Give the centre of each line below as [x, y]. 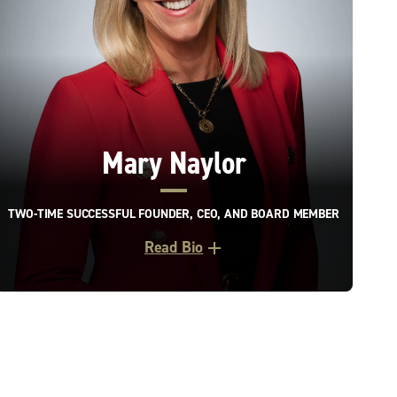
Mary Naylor [174, 164]
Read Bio [174, 248]
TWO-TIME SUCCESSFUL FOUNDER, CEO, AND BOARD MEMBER [174, 214]
